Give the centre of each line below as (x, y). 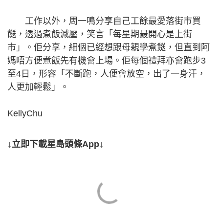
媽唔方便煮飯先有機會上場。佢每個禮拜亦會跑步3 (107, 61)
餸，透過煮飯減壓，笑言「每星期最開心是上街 (100, 34)
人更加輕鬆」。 (38, 87)
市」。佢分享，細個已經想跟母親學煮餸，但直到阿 (109, 47)
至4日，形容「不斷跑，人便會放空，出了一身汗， (107, 74)
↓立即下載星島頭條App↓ (55, 144)
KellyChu (25, 113)
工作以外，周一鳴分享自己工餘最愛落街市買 (104, 21)
